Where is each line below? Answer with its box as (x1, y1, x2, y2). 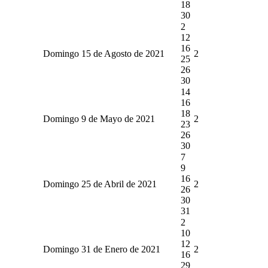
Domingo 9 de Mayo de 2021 (42, 113, 155, 124)
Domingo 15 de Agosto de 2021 (42, 48, 165, 59)
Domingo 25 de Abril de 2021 (42, 178, 157, 189)
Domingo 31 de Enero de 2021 (42, 243, 160, 254)
